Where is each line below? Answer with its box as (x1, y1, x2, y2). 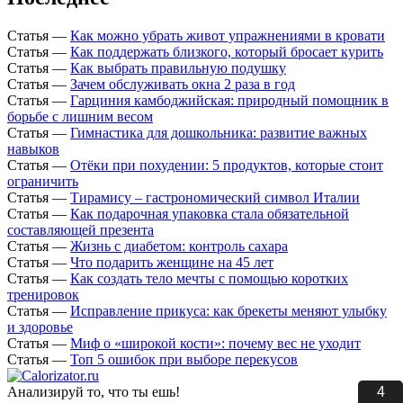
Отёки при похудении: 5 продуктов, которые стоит (70, 157, 383, 174)
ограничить (7, 174, 78, 190)
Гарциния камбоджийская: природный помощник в (70, 93, 389, 109)
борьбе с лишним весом (7, 109, 153, 125)
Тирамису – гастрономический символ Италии (70, 190, 360, 206)
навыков (7, 141, 59, 157)
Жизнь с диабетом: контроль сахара (70, 238, 288, 255)
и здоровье (7, 319, 73, 336)
